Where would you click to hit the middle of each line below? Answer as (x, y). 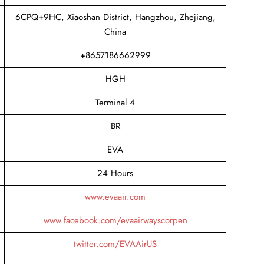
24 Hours (115, 173)
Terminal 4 (115, 102)
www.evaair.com (115, 197)
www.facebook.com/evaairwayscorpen (115, 220)
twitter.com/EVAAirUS (115, 244)
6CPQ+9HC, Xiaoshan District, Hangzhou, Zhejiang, (115, 17)
